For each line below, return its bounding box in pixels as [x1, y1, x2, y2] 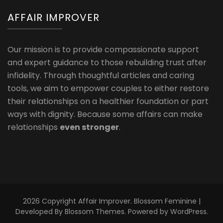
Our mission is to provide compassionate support [7, 43, 199, 55]
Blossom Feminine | [133, 196, 201, 206]
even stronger [60, 121, 119, 133]
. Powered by [124, 206, 170, 217]
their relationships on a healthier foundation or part [7, 95, 209, 107]
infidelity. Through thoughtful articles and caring [7, 69, 194, 81]
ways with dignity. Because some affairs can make [7, 108, 203, 120]
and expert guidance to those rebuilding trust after [7, 56, 207, 68]
